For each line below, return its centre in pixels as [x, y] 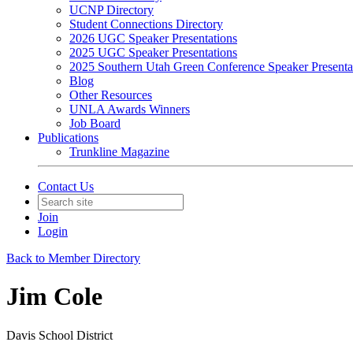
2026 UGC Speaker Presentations [153, 38]
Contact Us [66, 186]
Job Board [95, 123]
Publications [68, 137]
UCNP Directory [111, 10]
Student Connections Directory [146, 24]
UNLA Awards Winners [130, 109]
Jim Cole [54, 297]
